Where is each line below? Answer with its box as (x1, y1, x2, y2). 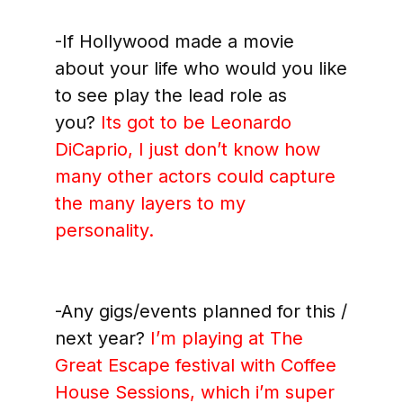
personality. (54, 219, 159, 242)
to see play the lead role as (54, 85, 287, 107)
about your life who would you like (54, 58, 347, 80)
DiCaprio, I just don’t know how (54, 139, 320, 161)
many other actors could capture (54, 166, 336, 188)
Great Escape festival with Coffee (54, 354, 336, 377)
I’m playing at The (149, 327, 303, 350)
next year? (54, 327, 150, 350)
